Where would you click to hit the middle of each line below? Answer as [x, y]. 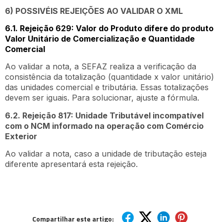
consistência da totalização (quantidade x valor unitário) [110, 77]
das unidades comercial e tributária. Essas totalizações [107, 87]
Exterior [21, 136]
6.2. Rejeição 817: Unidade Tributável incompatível [104, 115]
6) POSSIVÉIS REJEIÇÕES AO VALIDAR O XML [94, 11]
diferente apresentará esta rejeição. [71, 164]
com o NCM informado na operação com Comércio [104, 126]
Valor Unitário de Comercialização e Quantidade [100, 39]
